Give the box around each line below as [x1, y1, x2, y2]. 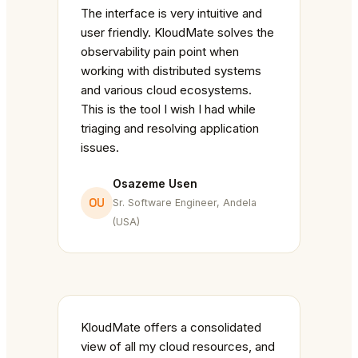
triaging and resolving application [81, 121, 259, 137]
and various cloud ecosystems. [81, 82, 252, 98]
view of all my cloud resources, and [81, 339, 275, 355]
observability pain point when [81, 44, 239, 60]
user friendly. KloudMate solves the [81, 25, 274, 41]
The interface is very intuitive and [81, 6, 262, 22]
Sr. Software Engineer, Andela [113, 197, 257, 209]
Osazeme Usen [113, 177, 197, 191]
